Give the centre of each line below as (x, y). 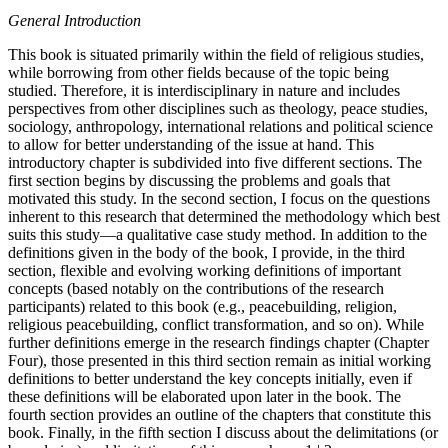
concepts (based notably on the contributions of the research (196, 288)
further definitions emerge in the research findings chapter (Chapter (218, 342)
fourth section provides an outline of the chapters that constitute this (219, 414)
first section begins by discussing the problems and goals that (199, 180)
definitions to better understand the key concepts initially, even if (210, 378)
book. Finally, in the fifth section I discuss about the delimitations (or (223, 432)
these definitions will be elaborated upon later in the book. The (204, 396)
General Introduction (74, 20)
